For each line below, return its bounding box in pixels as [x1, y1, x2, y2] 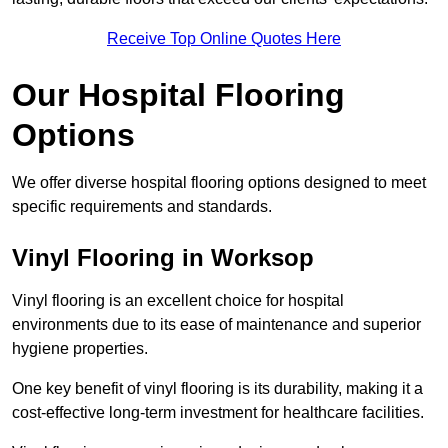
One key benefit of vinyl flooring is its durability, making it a [12, 380, 423, 398]
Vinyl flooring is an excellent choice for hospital [12, 292, 344, 310]
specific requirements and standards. [12, 198, 276, 216]
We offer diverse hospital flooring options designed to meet [12, 174, 426, 192]
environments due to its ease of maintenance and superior [12, 316, 421, 334]
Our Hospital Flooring [12, 77, 345, 114]
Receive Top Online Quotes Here [107, 30, 341, 48]
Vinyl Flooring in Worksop [12, 244, 314, 272]
